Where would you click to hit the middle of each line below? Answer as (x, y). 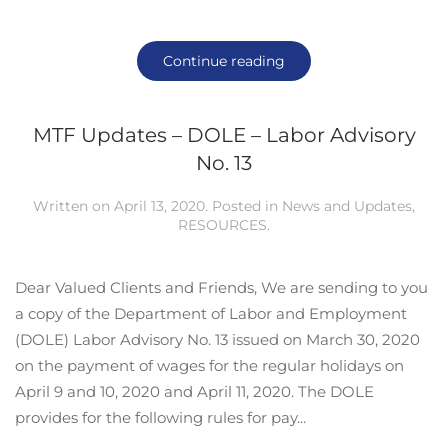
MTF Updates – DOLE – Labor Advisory (224, 135)
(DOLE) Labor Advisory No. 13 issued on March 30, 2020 (217, 339)
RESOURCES (222, 225)
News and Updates (347, 206)
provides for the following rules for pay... (160, 417)
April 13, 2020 (159, 206)
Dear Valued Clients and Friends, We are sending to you (221, 287)
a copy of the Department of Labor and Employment (211, 313)
